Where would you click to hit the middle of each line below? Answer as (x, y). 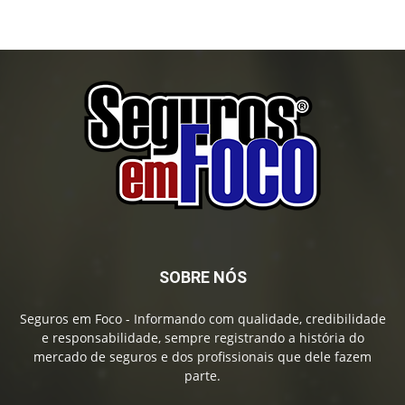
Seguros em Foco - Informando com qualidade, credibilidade (202, 319)
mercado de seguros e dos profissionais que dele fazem (202, 357)
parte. (202, 376)
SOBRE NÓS (202, 278)
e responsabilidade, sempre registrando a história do (202, 338)
